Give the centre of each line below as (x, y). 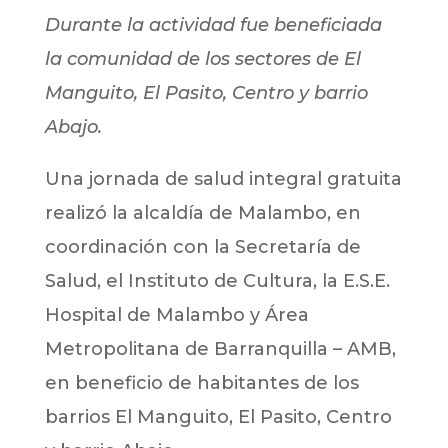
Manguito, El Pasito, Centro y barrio (206, 92)
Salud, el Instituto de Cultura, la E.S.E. (217, 280)
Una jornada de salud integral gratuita (223, 178)
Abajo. (73, 126)
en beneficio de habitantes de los (201, 382)
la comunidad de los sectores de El (202, 58)
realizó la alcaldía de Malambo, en (202, 212)
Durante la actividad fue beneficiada (213, 24)
